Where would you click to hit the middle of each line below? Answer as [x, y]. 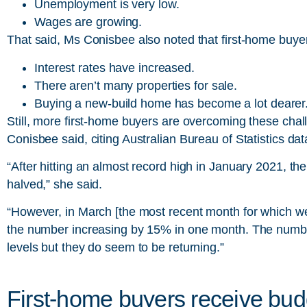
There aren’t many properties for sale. [136, 85]
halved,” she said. [55, 185]
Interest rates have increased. [114, 67]
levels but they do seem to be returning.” [115, 248]
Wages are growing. [88, 22]
